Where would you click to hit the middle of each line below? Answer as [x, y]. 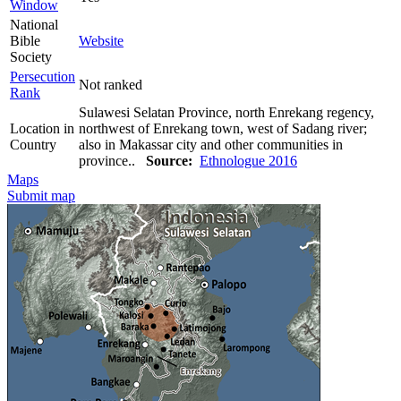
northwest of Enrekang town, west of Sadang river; [223, 128]
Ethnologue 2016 [248, 160]
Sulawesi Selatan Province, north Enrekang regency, [226, 112]
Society [31, 56]
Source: [169, 160]
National [34, 24]
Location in [42, 128]
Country [33, 144]
